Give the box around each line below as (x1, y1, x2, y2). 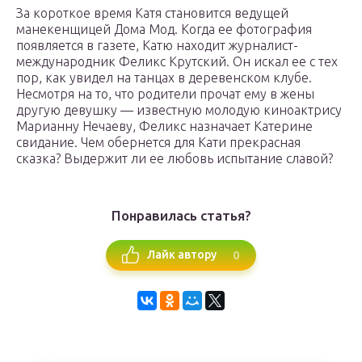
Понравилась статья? (111, 207, 251, 223)
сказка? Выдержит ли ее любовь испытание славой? (16, 150, 333, 166)
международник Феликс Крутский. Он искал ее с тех (16, 53, 338, 69)
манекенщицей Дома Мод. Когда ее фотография (16, 21, 312, 36)
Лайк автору (147, 248, 217, 262)
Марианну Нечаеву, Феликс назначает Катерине (16, 118, 313, 133)
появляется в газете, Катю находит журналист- (16, 37, 298, 53)
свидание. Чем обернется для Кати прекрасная (16, 134, 301, 149)
